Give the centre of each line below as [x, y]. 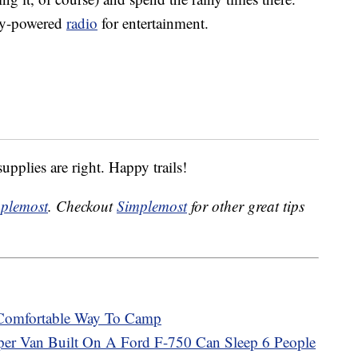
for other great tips [246, 206]
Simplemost [152, 206]
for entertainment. [153, 23]
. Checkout [82, 206]
